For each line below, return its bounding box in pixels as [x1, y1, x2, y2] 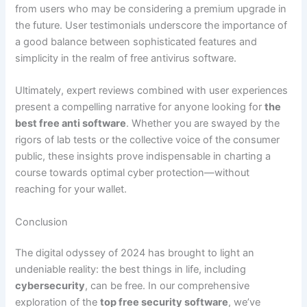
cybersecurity [15, 280, 86, 293]
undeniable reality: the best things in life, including [15, 263, 247, 276]
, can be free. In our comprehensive [85, 280, 250, 293]
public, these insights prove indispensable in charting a [15, 150, 271, 163]
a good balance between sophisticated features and [15, 35, 258, 48]
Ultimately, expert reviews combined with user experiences [15, 84, 288, 97]
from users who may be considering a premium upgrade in [15, 2, 287, 15]
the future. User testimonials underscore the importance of [15, 19, 288, 32]
